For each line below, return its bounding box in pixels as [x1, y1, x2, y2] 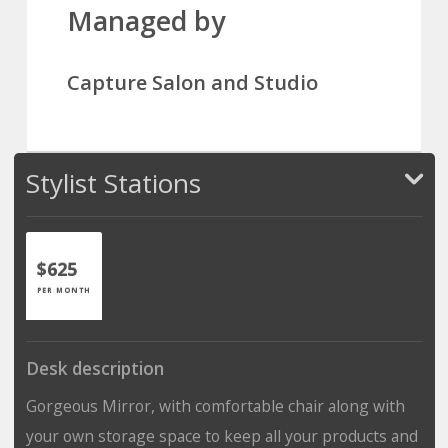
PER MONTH [36, 284, 91, 295]
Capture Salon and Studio [67, 68, 318, 96]
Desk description [25, 356, 164, 380]
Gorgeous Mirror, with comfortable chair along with [25, 394, 405, 417]
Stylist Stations [25, 164, 201, 201]
